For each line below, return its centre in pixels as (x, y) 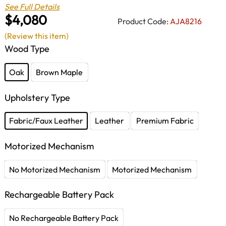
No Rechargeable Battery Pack (64, 218)
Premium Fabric (165, 121)
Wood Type (27, 49)
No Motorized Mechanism (55, 169)
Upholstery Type (37, 97)
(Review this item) (37, 36)
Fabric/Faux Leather (46, 121)
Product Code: (143, 21)
